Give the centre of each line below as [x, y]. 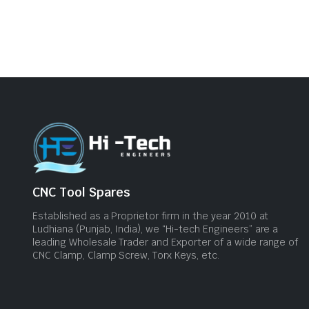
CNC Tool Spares [81, 192]
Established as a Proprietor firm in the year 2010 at [151, 216]
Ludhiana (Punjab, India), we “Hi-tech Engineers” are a [156, 229]
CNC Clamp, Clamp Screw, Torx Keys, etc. [126, 255]
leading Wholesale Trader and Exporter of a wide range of [166, 242]
